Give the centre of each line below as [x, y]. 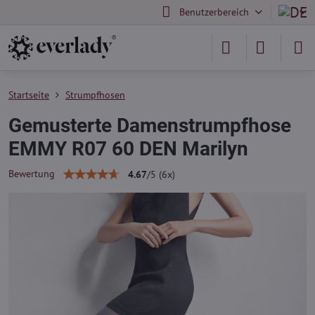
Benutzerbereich [214, 12]
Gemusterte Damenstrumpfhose [150, 126]
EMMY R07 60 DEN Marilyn [128, 149]
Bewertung [32, 174]
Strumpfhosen [95, 95]
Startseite [29, 95]
